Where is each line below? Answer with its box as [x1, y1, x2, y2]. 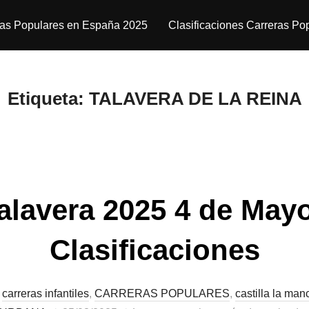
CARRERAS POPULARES [94, 288, 230, 299]
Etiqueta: [7, 88, 89, 109]
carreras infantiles [2, 288, 89, 299]
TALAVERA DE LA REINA [88, 88, 302, 109]
